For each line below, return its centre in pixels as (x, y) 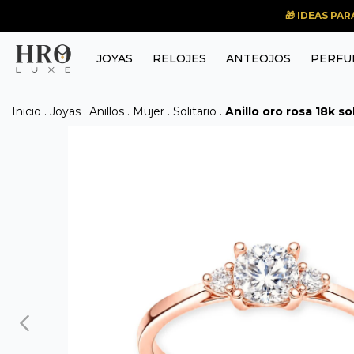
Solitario (195, 111)
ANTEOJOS (259, 58)
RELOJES (180, 58)
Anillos (107, 111)
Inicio (26, 111)
